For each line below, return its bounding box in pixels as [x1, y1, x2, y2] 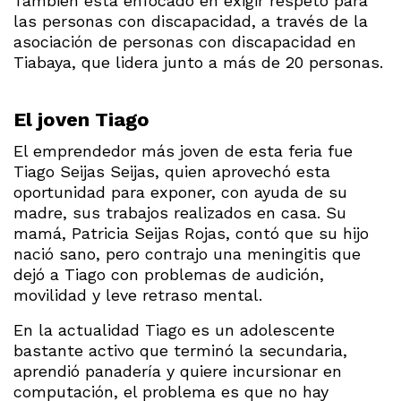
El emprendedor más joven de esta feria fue [13, 141, 353, 160]
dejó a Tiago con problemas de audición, [13, 264, 324, 284]
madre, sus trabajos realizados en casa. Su [13, 202, 346, 222]
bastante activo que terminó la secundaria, [13, 340, 347, 360]
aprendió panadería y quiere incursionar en [13, 361, 342, 380]
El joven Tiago [13, 107, 149, 131]
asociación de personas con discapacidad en [13, 31, 356, 51]
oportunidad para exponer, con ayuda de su [13, 182, 347, 201]
